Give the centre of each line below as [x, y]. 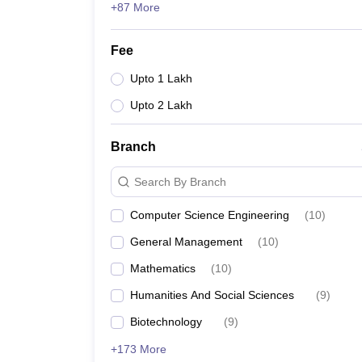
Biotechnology [166, 322]
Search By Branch [180, 181]
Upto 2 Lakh [161, 105]
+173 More [139, 349]
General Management [186, 242]
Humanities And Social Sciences [212, 295]
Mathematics [163, 268]
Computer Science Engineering [210, 215]
